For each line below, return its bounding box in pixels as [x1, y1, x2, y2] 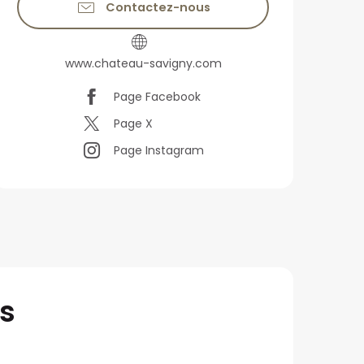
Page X [114, 115, 153, 132]
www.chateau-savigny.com [64, 55, 222, 72]
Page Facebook [114, 89, 201, 106]
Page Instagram [114, 142, 204, 159]
